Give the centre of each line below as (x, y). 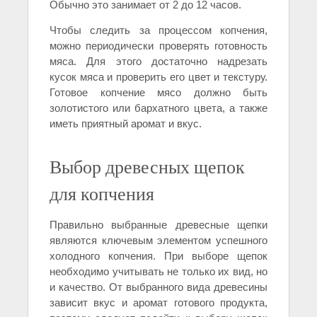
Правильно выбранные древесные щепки (158, 224)
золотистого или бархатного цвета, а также (158, 108)
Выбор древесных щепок (147, 166)
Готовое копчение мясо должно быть (158, 92)
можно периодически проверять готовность (158, 45)
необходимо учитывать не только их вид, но (158, 271)
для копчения (102, 193)
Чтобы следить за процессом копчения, (158, 30)
